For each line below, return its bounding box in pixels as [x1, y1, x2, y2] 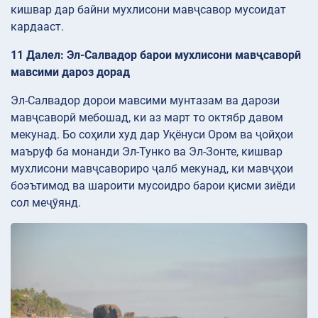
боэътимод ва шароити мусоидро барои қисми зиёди [11, 178, 295, 192]
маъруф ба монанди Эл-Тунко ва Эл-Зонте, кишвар [11, 144, 283, 158]
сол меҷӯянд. [11, 195, 81, 209]
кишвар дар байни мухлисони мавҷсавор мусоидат [11, 2, 286, 16]
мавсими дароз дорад [11, 65, 130, 79]
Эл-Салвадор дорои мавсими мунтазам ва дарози [11, 93, 280, 107]
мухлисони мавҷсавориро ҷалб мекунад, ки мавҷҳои [11, 161, 293, 175]
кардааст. [11, 19, 64, 33]
